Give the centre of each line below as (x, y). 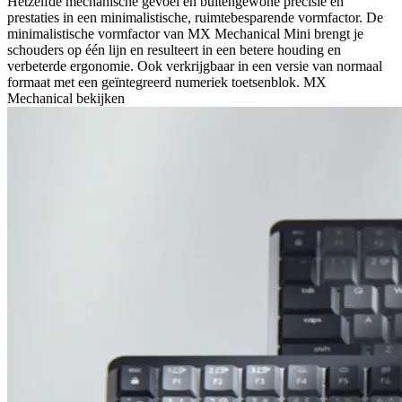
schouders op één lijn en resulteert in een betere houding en (174, 50)
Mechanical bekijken (66, 99)
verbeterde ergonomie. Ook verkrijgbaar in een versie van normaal (195, 66)
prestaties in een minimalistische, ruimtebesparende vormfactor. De (195, 18)
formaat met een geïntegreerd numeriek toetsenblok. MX (167, 83)
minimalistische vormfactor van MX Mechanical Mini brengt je (185, 34)
